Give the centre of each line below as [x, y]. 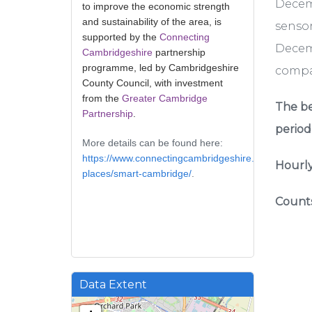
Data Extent [113, 285]
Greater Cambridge [165, 99]
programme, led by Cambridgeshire [161, 68]
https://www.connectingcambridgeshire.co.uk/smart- [196, 158]
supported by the [121, 37]
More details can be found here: [153, 143]
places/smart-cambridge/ [137, 174]
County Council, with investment [153, 83]
